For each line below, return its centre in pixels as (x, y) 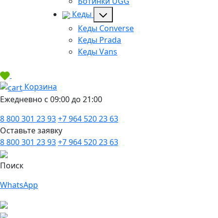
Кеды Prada (100, 40)
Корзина (40, 87)
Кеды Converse (106, 28)
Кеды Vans (98, 52)
